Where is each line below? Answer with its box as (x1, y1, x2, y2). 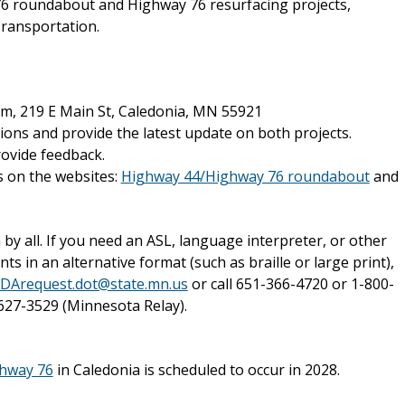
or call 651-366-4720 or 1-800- (187, 274, 394, 295)
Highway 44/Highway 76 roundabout (120, 165, 370, 186)
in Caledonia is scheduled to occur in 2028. (52, 360, 340, 381)
